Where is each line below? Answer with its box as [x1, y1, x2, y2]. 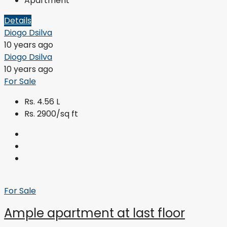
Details [4, 14, 31, 26]
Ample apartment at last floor [4, 204, 185, 221]
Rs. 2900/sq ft [24, 107, 78, 120]
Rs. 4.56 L [24, 95, 60, 107]
